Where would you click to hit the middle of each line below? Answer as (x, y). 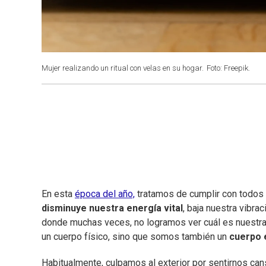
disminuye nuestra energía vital (112, 208)
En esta (58, 194)
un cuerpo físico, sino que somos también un (135, 237)
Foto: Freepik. (228, 68)
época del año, (105, 194)
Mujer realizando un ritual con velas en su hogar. (123, 68)
